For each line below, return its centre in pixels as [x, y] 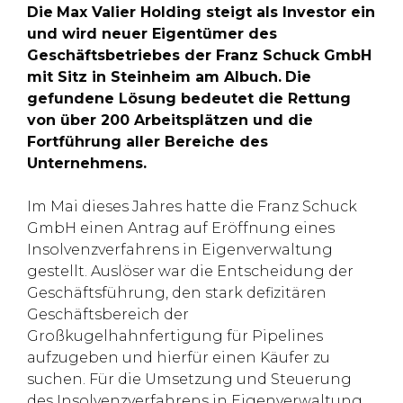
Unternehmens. [87, 163]
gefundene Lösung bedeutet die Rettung [189, 99]
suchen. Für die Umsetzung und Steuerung [189, 379]
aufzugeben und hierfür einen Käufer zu [179, 358]
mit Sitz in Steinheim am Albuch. [154, 77]
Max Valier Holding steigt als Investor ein [216, 12]
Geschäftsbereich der [108, 314]
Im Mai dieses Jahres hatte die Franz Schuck [192, 206]
